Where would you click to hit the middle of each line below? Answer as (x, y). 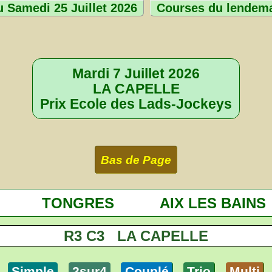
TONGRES (78, 203)
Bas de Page (136, 160)
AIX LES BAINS (213, 203)
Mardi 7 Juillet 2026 (136, 73)
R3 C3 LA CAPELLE (136, 236)
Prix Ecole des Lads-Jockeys (136, 104)
